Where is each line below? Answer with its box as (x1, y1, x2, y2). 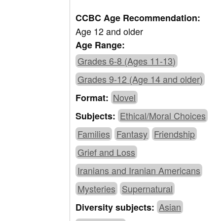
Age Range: (75, 38, 125, 52)
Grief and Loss (77, 146, 136, 159)
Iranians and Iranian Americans (77, 164, 201, 177)
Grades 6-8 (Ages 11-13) (77, 54, 176, 68)
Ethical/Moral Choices (120, 109, 206, 122)
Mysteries (77, 182, 116, 195)
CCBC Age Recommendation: (75, 11, 201, 25)
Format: (75, 91, 111, 105)
